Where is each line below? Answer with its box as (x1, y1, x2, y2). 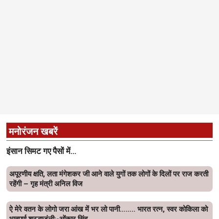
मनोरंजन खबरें (9, 125, 58, 137)
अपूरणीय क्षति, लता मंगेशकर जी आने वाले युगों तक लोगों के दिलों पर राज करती (9, 169, 208, 178)
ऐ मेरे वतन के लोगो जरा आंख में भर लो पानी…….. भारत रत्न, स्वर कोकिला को (9, 204, 208, 214)
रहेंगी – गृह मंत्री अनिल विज (9, 179, 83, 188)
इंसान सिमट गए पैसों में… (6, 146, 76, 156)
